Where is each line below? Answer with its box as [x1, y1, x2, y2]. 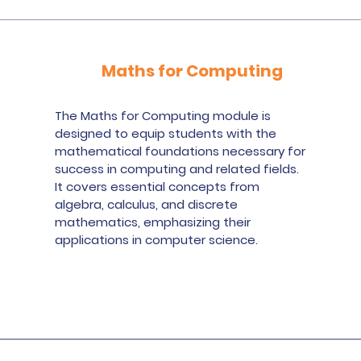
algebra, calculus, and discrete [55, 196, 239, 213]
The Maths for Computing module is [55, 107, 272, 124]
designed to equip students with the [55, 125, 277, 142]
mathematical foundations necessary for [55, 143, 306, 160]
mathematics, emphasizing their [55, 214, 251, 230]
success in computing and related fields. [55, 160, 300, 177]
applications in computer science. [55, 231, 259, 248]
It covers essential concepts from [55, 178, 260, 195]
